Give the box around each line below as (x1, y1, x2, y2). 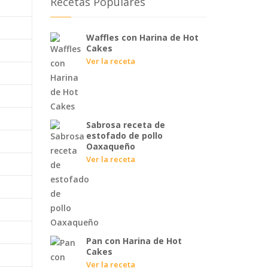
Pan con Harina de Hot (86, 234, 182, 246)
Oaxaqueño (86, 140, 135, 152)
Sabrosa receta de (86, 118, 165, 130)
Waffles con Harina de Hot (86, 31, 199, 43)
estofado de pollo (86, 129, 163, 141)
